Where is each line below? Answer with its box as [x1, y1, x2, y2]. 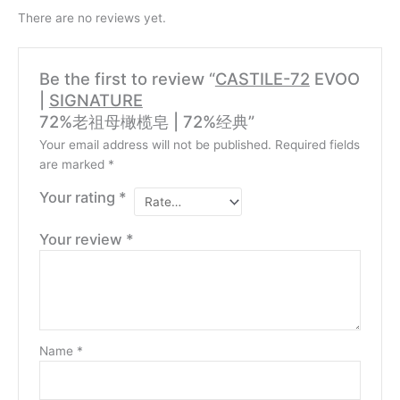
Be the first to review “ [38, 69, 215, 89]
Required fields [274, 137, 360, 153]
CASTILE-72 [214, 69, 310, 89]
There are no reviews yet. [18, 11, 166, 26]
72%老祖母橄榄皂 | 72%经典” [38, 112, 254, 132]
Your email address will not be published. [38, 137, 271, 153]
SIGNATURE [48, 90, 143, 111]
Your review [38, 229, 126, 248]
